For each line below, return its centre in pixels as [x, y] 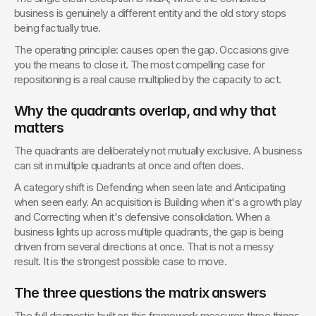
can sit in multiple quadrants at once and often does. [129, 165]
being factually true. [57, 28]
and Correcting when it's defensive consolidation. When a [142, 217]
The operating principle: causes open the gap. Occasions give [151, 50]
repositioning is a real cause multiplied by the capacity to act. [148, 79]
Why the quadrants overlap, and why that [145, 111]
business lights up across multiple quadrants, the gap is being [149, 232]
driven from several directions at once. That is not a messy [144, 247]
